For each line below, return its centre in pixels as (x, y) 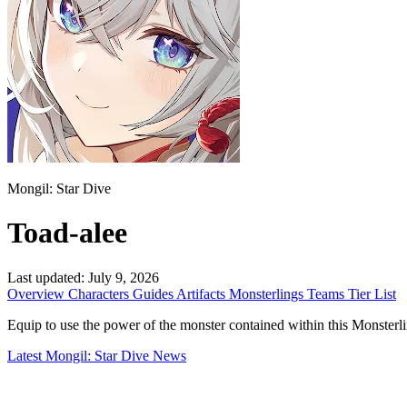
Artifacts (203, 293)
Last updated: (46, 277)
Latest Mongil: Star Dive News (97, 355)
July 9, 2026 (124, 277)
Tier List (372, 293)
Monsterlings (268, 293)
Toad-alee (67, 233)
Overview (38, 293)
